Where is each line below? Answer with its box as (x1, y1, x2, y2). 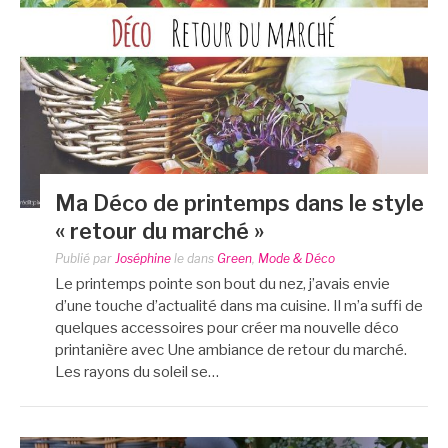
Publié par (55, 251, 115, 267)
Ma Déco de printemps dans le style (55, 190, 424, 217)
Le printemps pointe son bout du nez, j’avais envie (55, 275, 390, 294)
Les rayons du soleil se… (55, 363, 219, 382)
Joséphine (115, 251, 171, 267)
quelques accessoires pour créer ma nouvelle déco (55, 319, 399, 338)
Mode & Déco (258, 251, 335, 267)
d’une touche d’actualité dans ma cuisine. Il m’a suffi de (55, 297, 423, 316)
